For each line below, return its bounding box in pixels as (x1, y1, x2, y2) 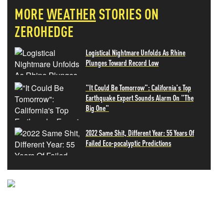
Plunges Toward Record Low (85, 57, 159, 68)
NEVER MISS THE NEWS (25, 189, 193, 216)
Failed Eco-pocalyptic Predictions (85, 138, 171, 148)
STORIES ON (98, 4, 159, 23)
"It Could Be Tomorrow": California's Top (85, 82, 191, 92)
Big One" (85, 103, 109, 113)
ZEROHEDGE (15, 22, 74, 40)
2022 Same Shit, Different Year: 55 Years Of (85, 127, 194, 138)
